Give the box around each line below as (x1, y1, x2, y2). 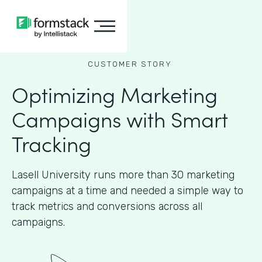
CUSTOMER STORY (87, 60, 172, 68)
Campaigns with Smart (12, 104, 228, 133)
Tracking (12, 128, 91, 158)
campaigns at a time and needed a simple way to (12, 184, 243, 197)
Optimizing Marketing (12, 79, 218, 109)
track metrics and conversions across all (12, 200, 202, 213)
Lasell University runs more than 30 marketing (12, 168, 235, 181)
